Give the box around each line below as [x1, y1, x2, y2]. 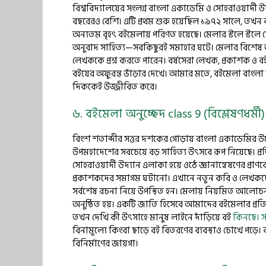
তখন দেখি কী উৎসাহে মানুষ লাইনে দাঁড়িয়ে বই [72, 210, 233, 225]
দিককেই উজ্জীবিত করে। [72, 79, 157, 94]
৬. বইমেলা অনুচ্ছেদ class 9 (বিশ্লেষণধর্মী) [72, 104, 265, 123]
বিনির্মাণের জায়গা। [72, 236, 138, 251]
